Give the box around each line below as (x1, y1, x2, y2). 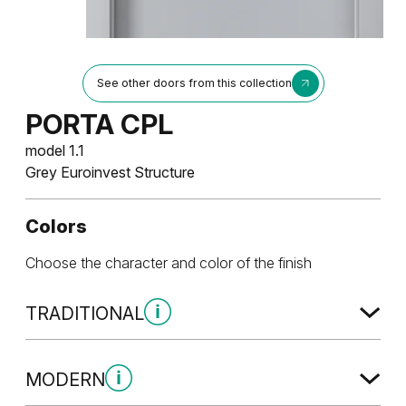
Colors (25, 215, 87, 237)
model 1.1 (25, 140, 84, 159)
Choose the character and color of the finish (25, 253, 312, 272)
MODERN (25, 368, 105, 391)
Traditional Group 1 (25, 341, 149, 357)
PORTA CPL (25, 107, 173, 140)
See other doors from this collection (96, 75, 292, 90)
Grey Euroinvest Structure (25, 162, 195, 181)
